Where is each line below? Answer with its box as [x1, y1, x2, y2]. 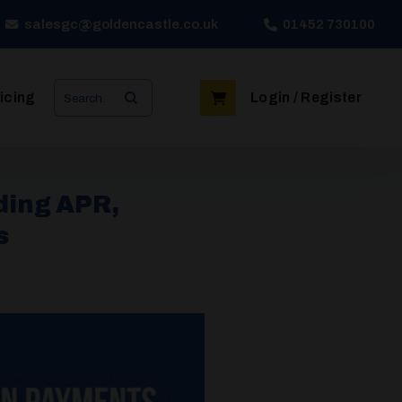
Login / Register [249, 90, 362, 105]
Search [53, 81, 100, 93]
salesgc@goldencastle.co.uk [23, 17, 218, 31]
